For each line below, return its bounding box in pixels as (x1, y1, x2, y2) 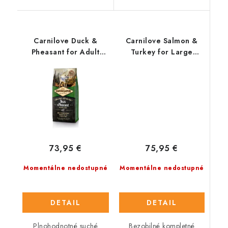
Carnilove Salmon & (125, 36, 198, 46)
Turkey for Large (130, 47, 193, 58)
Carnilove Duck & (34, 36, 98, 46)
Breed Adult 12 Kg (128, 58, 195, 69)
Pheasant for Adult (31, 47, 100, 58)
